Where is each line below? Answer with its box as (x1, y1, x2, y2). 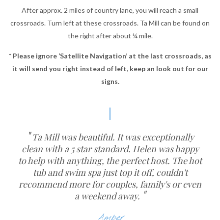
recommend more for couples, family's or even (19, 178, 201, 190)
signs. (101, 77, 119, 85)
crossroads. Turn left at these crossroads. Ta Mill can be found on (10, 19, 210, 27)
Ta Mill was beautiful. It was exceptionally (29, 131, 194, 143)
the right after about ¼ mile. (67, 31, 153, 40)
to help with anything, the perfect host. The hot (18, 155, 202, 166)
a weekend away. (75, 190, 142, 202)
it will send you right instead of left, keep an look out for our (12, 64, 208, 73)
